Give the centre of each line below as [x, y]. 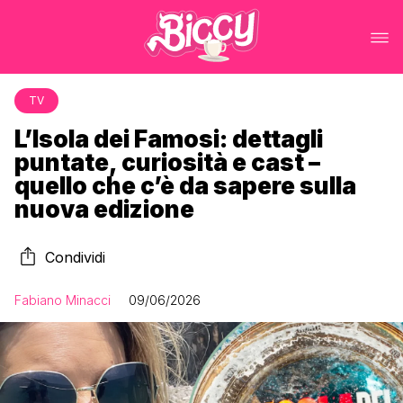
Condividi [75, 257]
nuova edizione [104, 209]
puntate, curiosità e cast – [167, 162]
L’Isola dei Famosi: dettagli [169, 139]
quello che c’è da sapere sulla [185, 186]
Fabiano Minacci [63, 300]
